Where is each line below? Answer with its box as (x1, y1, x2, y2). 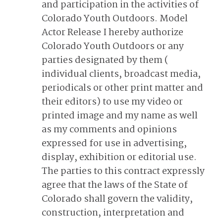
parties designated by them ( (42, 53, 168, 68)
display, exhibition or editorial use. (42, 150, 197, 165)
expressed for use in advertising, (42, 136, 187, 151)
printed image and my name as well (42, 109, 198, 123)
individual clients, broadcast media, (42, 67, 201, 82)
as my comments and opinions (42, 122, 177, 137)
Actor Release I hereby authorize (42, 25, 183, 40)
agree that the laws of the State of (42, 178, 188, 193)
